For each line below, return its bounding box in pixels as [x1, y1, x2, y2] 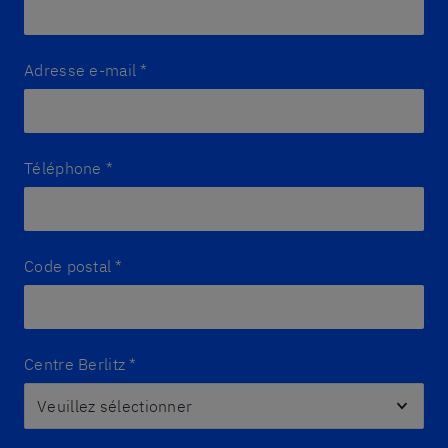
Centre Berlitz [24, 354, 126, 374]
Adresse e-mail [24, 60, 137, 80]
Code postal [24, 256, 112, 276]
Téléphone [24, 158, 102, 178]
